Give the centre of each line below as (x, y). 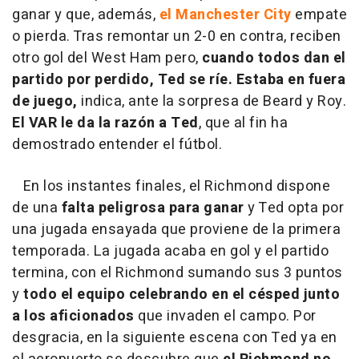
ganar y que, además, (86, 15)
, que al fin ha (243, 123)
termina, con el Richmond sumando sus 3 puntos (177, 273)
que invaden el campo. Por (225, 317)
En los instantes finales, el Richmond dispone (171, 187)
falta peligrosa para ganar (153, 208)
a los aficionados (73, 317)
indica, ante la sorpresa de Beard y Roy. (212, 102)
